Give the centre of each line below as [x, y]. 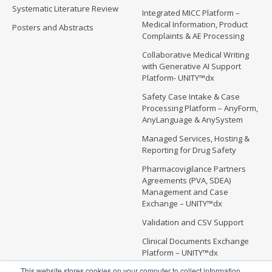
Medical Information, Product [195, 25]
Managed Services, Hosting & [196, 139]
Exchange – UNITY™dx [182, 204]
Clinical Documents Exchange [195, 241]
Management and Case [185, 192]
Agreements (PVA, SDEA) [186, 181]
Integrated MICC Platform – [191, 13]
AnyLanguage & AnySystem [192, 120]
